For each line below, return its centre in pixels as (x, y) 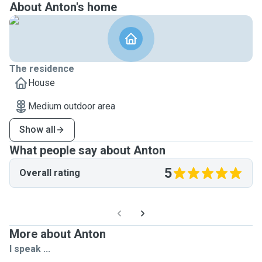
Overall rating (50, 173)
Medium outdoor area (72, 106)
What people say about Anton (87, 150)
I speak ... (30, 249)
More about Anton (58, 234)
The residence (42, 69)
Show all (37, 130)
